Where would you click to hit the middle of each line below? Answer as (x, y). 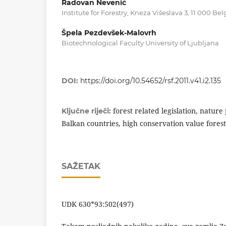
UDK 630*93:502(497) (98, 204)
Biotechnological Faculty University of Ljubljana (140, 43)
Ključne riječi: (87, 111)
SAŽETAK (81, 166)
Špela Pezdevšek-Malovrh (109, 33)
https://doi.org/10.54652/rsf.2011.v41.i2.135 (151, 81)
